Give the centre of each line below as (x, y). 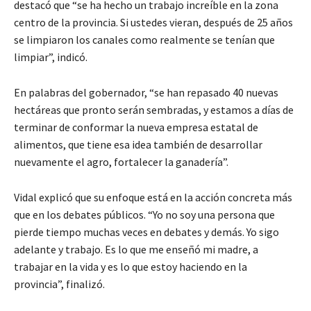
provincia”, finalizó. (59, 284)
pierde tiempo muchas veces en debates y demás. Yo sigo (146, 232)
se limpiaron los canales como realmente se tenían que (144, 39)
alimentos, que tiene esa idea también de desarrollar (138, 144)
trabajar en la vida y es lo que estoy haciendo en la (131, 266)
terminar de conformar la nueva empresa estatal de (136, 127)
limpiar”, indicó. (51, 57)
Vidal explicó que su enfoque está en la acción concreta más (153, 197)
